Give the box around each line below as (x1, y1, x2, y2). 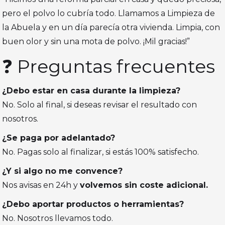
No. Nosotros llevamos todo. (2, 213, 114, 223)
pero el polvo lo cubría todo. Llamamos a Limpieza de (2, 9, 215, 19)
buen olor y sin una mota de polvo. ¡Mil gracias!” (2, 37, 190, 47)
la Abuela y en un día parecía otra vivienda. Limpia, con (2, 23, 220, 33)
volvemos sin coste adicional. (80, 180, 208, 190)
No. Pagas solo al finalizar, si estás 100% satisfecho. (2, 147, 199, 157)
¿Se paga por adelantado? (2, 133, 116, 143)
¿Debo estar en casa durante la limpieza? (2, 86, 181, 96)
